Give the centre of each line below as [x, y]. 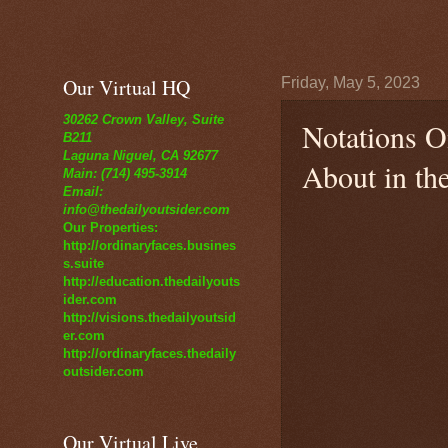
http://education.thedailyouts [151, 281]
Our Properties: [110, 227]
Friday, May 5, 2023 [350, 82]
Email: [83, 191]
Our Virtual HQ [126, 87]
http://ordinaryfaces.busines [149, 245]
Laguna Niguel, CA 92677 [140, 155]
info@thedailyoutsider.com [146, 209]
